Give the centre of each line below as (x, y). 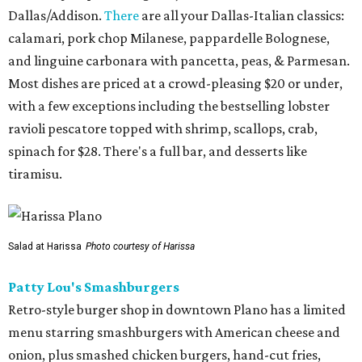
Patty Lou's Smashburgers (94, 286)
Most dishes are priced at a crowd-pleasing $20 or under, (175, 83)
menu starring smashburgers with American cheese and (174, 332)
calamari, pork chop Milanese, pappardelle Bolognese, (169, 38)
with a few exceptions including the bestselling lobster (169, 105)
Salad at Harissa (45, 246)
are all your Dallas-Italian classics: (242, 15)
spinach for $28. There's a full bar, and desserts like (158, 151)
